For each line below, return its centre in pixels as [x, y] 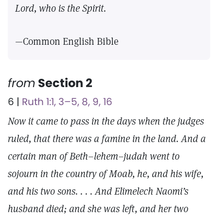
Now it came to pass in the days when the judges [106, 121]
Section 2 [64, 83]
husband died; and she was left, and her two [98, 209]
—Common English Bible [67, 41]
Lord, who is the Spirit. [61, 8]
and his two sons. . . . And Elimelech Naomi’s [98, 191]
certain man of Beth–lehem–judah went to [94, 156]
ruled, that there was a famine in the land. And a [107, 139]
